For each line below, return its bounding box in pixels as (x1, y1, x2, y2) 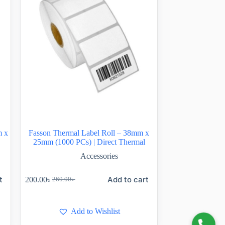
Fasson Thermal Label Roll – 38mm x (29, 129, 150, 138)
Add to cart (107, 175, 149, 185)
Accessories (80, 152, 118, 161)
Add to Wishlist (70, 207, 120, 216)
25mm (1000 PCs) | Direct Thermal (33, 138, 145, 147)
